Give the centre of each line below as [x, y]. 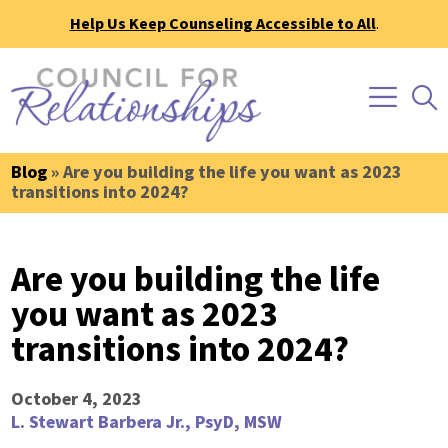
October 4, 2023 [77, 399]
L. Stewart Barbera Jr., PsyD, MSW [147, 422]
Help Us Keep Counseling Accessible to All [222, 24]
